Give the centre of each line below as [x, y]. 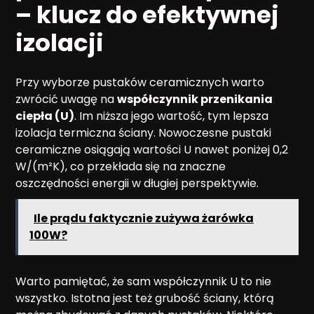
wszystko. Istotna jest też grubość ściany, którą [145, 298]
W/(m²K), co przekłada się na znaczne [121, 166]
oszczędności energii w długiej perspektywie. [137, 183]
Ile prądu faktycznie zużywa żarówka [144, 218]
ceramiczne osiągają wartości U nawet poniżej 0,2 [152, 149]
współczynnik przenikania [195, 99]
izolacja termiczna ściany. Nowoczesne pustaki [143, 132]
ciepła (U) [45, 116]
